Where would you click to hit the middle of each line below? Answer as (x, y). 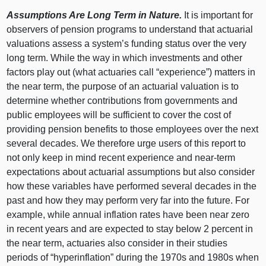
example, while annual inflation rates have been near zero (128, 214)
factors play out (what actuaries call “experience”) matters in (131, 72)
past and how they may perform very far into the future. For (128, 200)
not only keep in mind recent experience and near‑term (121, 157)
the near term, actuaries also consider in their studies (117, 243)
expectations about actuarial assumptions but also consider (131, 172)
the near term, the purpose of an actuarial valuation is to (123, 86)
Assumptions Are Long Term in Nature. (96, 15)
